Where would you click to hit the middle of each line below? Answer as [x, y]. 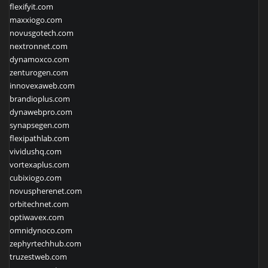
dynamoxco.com [39, 60]
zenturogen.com [39, 73]
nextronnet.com [39, 46]
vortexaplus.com [39, 165]
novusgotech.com [42, 33]
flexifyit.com [31, 7]
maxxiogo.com [36, 20]
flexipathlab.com [39, 138]
